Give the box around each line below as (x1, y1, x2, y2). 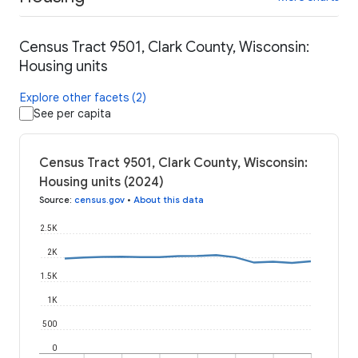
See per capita (34, 106, 111, 121)
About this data (133, 194, 204, 206)
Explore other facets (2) (20, 90, 146, 105)
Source (39, 194, 70, 206)
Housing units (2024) (39, 174, 164, 191)
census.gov (74, 194, 125, 206)
